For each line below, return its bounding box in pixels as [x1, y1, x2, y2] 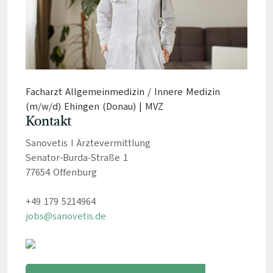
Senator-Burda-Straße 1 [25, 151, 128, 165]
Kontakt [25, 115, 72, 129]
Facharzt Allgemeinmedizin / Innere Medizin [25, 85, 220, 99]
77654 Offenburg [25, 165, 97, 179]
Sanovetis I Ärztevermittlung [25, 136, 151, 150]
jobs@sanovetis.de [25, 209, 106, 223]
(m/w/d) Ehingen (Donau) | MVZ [25, 99, 163, 113]
